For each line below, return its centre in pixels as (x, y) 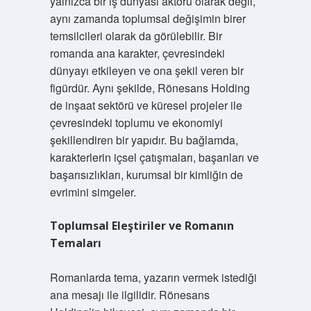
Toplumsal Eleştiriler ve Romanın (142, 226)
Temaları (75, 243)
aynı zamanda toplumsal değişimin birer (148, 18)
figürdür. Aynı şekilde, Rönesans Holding (150, 88)
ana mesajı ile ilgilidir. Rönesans (129, 295)
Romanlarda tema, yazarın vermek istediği (153, 277)
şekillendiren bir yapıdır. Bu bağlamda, (144, 140)
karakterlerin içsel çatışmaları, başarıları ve (154, 157)
